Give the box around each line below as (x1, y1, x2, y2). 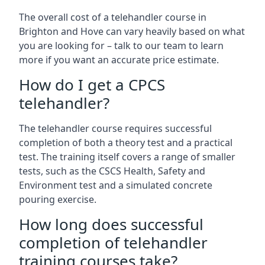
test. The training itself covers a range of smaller (19, 150, 235, 163)
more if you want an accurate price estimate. (19, 53, 219, 66)
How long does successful (19, 214, 203, 235)
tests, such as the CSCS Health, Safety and (19, 164, 205, 177)
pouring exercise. (19, 193, 96, 206)
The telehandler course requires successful (19, 122, 212, 135)
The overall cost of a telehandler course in (19, 11, 206, 24)
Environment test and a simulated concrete (19, 179, 212, 192)
